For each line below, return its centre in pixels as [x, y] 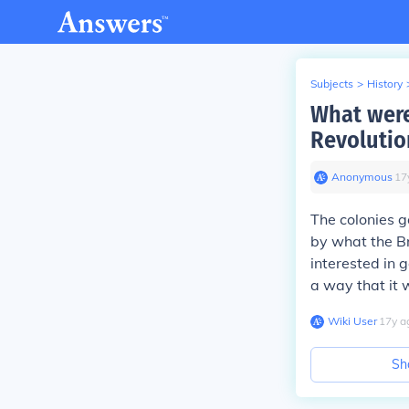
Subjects [332, 84]
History [385, 84]
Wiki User [352, 321]
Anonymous [362, 177]
